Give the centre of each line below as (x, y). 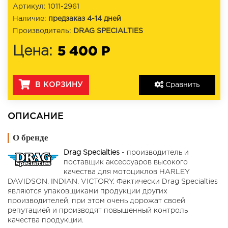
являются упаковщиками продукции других (88, 191)
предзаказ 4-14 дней (85, 19)
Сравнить (181, 85)
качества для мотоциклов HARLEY (127, 172)
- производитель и (154, 153)
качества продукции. (46, 220)
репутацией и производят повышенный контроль (98, 211)
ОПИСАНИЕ (36, 117)
